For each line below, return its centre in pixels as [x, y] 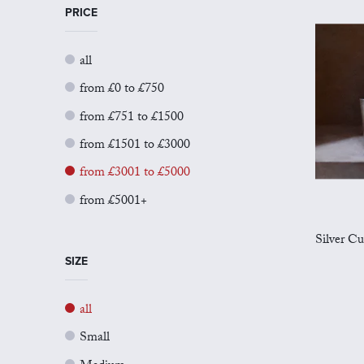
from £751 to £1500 [132, 118]
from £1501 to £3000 [135, 145]
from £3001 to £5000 [135, 174]
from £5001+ [113, 201]
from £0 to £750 [122, 90]
